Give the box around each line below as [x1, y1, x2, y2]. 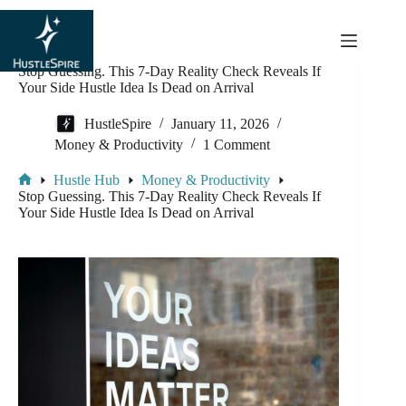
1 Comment [203, 137, 270, 152]
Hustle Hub [53, 172, 120, 188]
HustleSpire [84, 116, 151, 132]
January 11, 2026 [171, 116, 269, 132]
